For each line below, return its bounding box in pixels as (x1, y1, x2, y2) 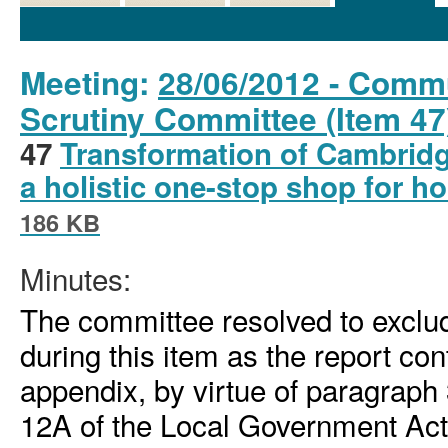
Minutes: (20, 257, 131, 300)
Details (45, 6, 95, 29)
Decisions (244, 6, 316, 29)
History (150, 6, 200, 29)
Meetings (350, 6, 420, 29)
